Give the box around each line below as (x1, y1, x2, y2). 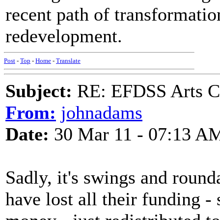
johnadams (61, 102, 142, 123)
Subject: (5, 81, 72, 101)
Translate (56, 57, 81, 64)
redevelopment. (5, 26, 122, 46)
